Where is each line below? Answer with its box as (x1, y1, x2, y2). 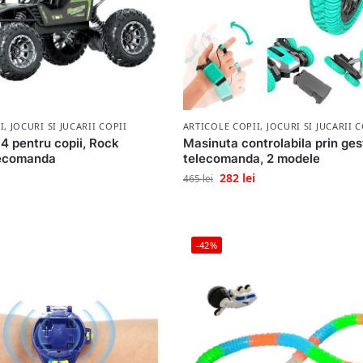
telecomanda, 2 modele (182, 150, 320, 166)
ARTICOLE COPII (182, 119, 261, 132)
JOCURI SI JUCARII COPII (10, 119, 127, 132)
